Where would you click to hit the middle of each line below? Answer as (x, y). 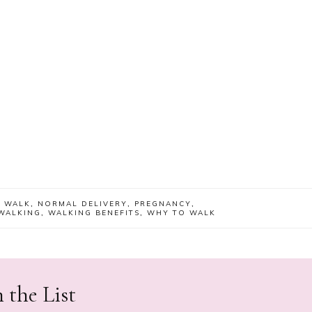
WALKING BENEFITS (94, 212)
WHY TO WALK (181, 212)
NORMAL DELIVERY (83, 203)
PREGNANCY (163, 203)
